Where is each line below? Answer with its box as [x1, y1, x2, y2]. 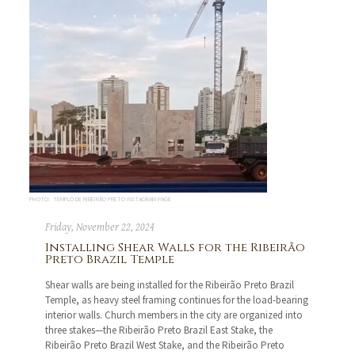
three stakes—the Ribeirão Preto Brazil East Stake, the [45, 323, 273, 338]
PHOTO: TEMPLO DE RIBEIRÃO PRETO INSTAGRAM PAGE [29, 195, 172, 204]
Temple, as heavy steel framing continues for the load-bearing [45, 293, 309, 307]
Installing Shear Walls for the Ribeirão [45, 239, 306, 257]
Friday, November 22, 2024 [45, 221, 155, 235]
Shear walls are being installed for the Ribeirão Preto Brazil [45, 278, 295, 292]
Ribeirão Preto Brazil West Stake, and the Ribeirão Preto [45, 338, 285, 353]
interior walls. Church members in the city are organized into [45, 308, 303, 323]
